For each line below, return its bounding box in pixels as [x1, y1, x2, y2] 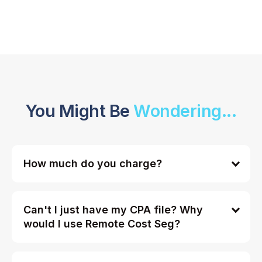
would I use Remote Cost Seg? [23, 217, 180, 230]
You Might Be [25, 100, 134, 121]
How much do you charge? [23, 157, 162, 170]
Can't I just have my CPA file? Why [23, 203, 203, 216]
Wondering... [133, 100, 237, 121]
